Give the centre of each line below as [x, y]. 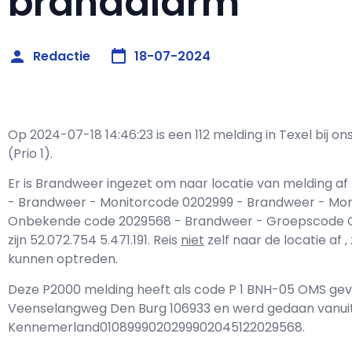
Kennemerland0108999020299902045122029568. [156, 327]
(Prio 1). [30, 154]
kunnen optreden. [63, 259]
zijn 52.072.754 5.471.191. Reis [94, 240]
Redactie [62, 56]
